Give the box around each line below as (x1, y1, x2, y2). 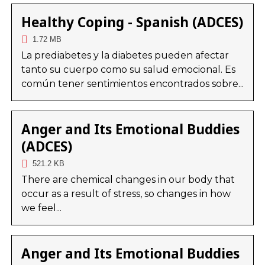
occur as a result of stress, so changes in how (21, 188, 231, 200)
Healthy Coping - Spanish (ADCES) (21, 13, 243, 32)
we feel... (21, 202, 62, 214)
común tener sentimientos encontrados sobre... (21, 78, 244, 90)
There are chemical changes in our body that (21, 174, 235, 186)
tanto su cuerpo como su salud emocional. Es (21, 64, 235, 76)
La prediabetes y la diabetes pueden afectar (21, 50, 229, 62)
